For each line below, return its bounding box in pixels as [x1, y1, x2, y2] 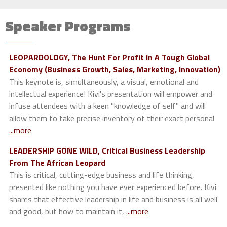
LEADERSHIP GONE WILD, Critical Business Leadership [9, 144, 205, 157]
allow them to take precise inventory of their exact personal [9, 112, 214, 125]
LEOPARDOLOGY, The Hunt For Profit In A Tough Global [9, 51, 210, 64]
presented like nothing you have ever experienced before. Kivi [9, 181, 216, 194]
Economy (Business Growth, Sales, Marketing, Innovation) [9, 63, 220, 76]
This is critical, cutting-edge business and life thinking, [9, 169, 194, 181]
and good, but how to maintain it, [9, 205, 126, 218]
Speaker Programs [5, 15, 130, 37]
